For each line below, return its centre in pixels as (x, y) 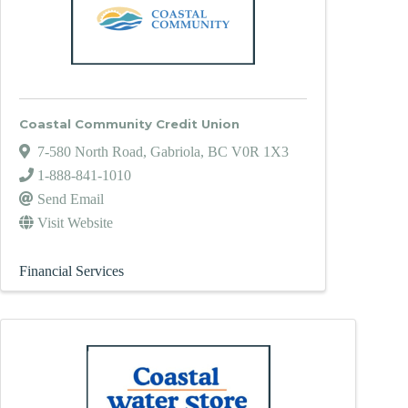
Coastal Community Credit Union (129, 124)
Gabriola (175, 152)
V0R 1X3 (260, 152)
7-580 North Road (90, 152)
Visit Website (75, 223)
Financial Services (71, 271)
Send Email (71, 199)
